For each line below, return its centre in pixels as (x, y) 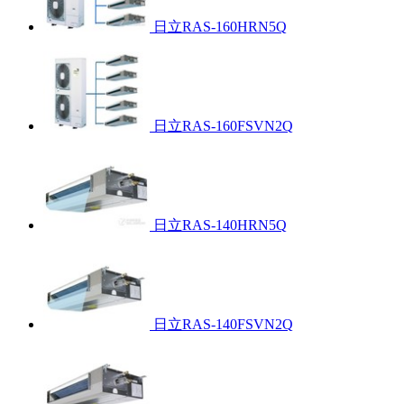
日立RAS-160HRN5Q (220, 26)
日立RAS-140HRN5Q (220, 225)
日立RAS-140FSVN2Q (223, 324)
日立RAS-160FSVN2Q (223, 125)
